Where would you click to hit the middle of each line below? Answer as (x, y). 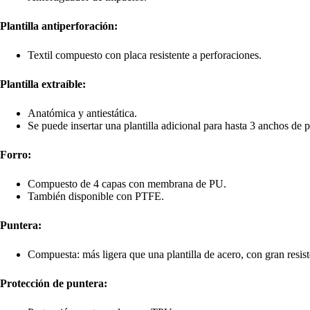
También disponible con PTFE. (96, 197)
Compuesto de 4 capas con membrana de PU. (127, 184)
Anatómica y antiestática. (82, 113)
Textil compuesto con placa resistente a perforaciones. (145, 55)
